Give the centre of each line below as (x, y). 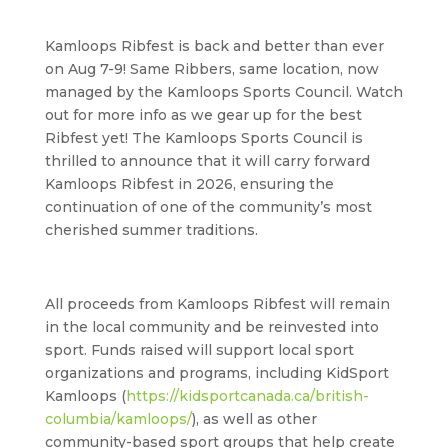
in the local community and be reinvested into (211, 326)
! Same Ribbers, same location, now (250, 68)
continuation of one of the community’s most (208, 206)
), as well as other (254, 418)
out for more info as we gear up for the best (203, 114)
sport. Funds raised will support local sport (199, 349)
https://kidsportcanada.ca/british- (247, 395)
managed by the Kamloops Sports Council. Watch (223, 91)
